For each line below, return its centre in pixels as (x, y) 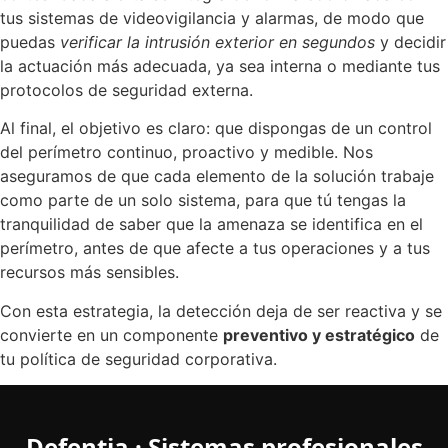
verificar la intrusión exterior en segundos (217, 42)
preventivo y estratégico (319, 334)
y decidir (410, 42)
